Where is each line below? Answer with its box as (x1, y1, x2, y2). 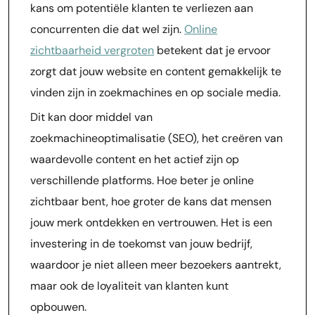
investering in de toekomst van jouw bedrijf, (30, 236, 252, 251)
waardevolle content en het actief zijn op (30, 152, 239, 167)
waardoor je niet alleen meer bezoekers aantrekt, (30, 257, 281, 272)
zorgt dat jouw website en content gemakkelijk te (30, 64, 281, 79)
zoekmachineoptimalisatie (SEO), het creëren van (30, 131, 283, 146)
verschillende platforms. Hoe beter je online (30, 173, 254, 188)
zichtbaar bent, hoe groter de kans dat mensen (30, 194, 271, 209)
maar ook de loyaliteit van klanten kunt (30, 278, 229, 293)
